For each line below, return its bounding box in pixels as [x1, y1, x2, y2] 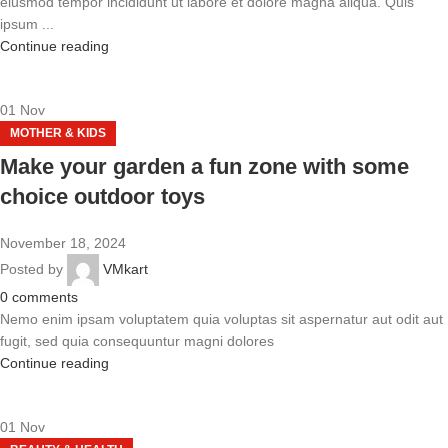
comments [12, 289, 78, 305]
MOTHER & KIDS [10, 126, 106, 140]
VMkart [103, 260, 148, 277]
